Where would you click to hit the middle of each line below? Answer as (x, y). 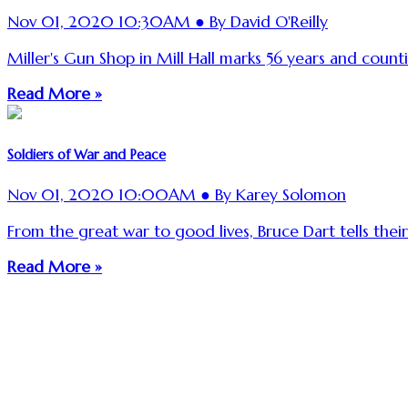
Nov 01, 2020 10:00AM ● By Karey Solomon (177, 195)
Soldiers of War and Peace (87, 154)
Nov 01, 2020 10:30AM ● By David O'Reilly (168, 22)
